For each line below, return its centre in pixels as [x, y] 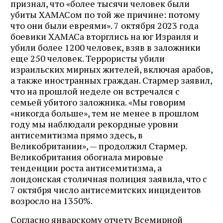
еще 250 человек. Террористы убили [88, 58]
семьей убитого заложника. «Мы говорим [98, 102]
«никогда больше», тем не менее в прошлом [105, 113]
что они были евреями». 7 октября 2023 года [105, 25]
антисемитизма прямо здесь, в [77, 135]
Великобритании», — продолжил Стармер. [99, 146]
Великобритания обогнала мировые [87, 157]
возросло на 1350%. [52, 200]
